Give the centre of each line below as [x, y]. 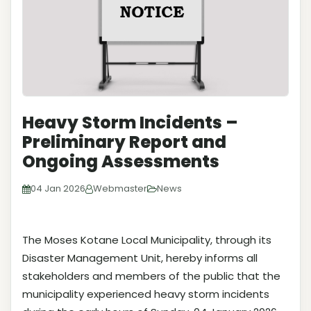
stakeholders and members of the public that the [151, 276]
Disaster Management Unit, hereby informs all [140, 258]
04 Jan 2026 [58, 189]
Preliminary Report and [124, 142]
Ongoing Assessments [121, 162]
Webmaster [120, 189]
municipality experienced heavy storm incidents [146, 294]
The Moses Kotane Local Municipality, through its [147, 240]
